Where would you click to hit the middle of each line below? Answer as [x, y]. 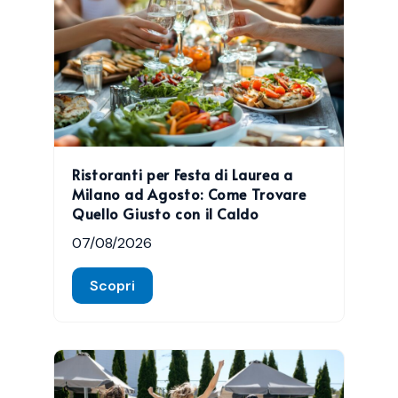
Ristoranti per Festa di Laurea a [183, 174]
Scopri [112, 285]
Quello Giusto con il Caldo [166, 213]
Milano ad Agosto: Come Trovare [189, 193]
